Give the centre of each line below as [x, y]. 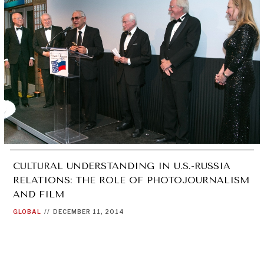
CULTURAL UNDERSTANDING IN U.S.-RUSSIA [121, 166]
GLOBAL [27, 211]
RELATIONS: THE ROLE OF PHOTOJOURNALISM [131, 180]
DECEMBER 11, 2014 [88, 211]
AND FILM [38, 194]
